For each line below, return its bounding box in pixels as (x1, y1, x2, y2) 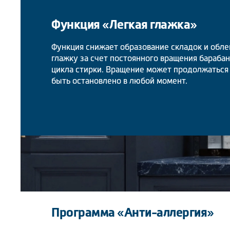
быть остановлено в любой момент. (51, 75, 187, 85)
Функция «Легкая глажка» (51, 17, 197, 31)
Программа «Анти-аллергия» (51, 205, 214, 219)
